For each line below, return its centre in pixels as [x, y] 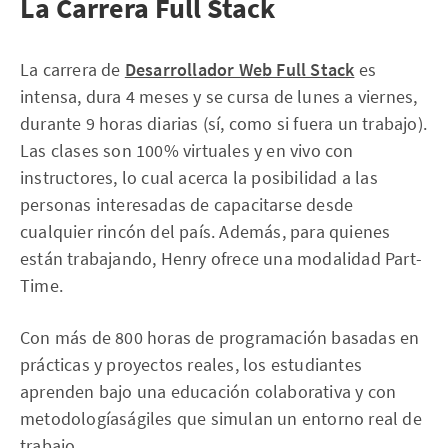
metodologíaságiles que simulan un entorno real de [221, 418]
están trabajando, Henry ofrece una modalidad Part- [221, 258]
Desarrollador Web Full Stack [239, 69]
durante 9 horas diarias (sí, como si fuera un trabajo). [224, 123]
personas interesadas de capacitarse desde [187, 204]
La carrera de [72, 69]
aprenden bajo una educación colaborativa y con [208, 391]
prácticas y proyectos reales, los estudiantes [191, 364]
